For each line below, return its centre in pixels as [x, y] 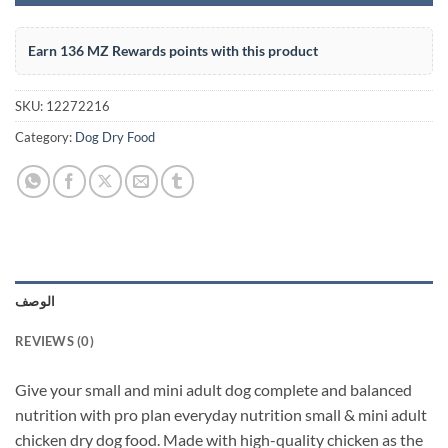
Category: [45, 136]
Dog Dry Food [115, 136]
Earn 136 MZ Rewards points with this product [173, 50]
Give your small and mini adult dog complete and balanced [213, 389]
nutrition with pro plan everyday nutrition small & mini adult [221, 414]
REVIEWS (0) [54, 340]
